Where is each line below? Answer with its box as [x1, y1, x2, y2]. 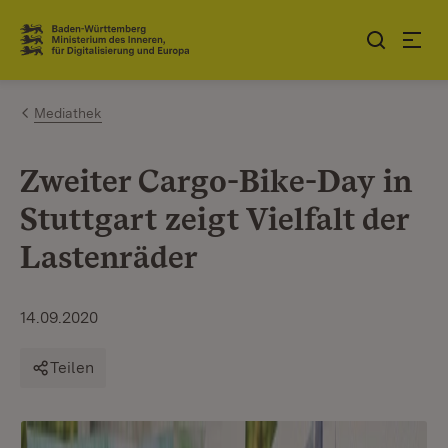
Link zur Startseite [20, 37, 167, 59]
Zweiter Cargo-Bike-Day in [20, 161, 412, 200]
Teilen [50, 358, 94, 377]
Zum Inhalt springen [50, 21, 214, 42]
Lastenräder [20, 237, 198, 276]
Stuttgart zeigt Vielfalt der [20, 199, 409, 238]
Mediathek [34, 105, 102, 121]
